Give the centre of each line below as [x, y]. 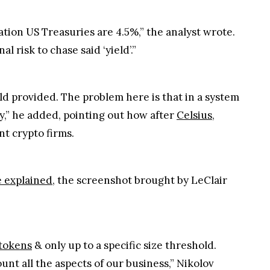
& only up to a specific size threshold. [124, 239]
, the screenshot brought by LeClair [140, 174]
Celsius [194, 109]
